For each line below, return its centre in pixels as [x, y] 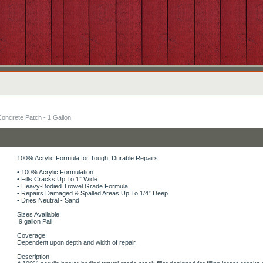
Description [33, 257]
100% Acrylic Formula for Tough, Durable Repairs [87, 158]
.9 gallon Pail [35, 221]
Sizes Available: [39, 214]
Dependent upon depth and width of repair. [77, 242]
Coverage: [32, 235]
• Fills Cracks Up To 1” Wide [57, 179]
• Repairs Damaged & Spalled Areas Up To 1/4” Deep [92, 193]
